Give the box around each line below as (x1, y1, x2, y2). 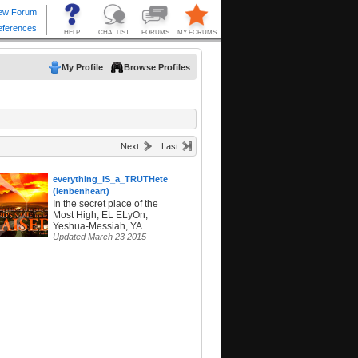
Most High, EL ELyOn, (53, 209, 148, 221)
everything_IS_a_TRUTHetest (53, 174, 176, 185)
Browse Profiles (124, 62, 190, 72)
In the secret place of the (53, 198, 158, 210)
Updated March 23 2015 (53, 232, 146, 242)
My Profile (62, 62, 103, 72)
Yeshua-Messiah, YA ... (53, 221, 151, 233)
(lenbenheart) (53, 186, 109, 197)
